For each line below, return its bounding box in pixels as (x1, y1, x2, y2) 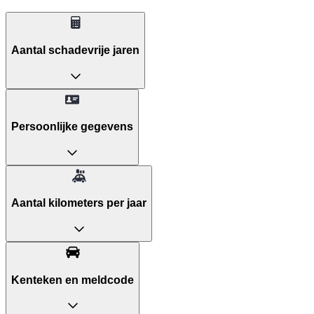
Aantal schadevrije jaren (11, 44, 139, 57)
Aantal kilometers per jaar (11, 197, 146, 210)
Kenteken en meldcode (11, 273, 134, 286)
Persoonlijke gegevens (11, 121, 133, 133)
